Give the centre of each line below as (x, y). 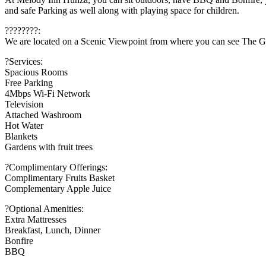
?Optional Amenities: (44, 209)
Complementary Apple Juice (58, 189)
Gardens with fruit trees (49, 147)
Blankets (21, 137)
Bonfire (19, 241)
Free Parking (29, 83)
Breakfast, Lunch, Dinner (53, 230)
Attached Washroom (43, 115)
